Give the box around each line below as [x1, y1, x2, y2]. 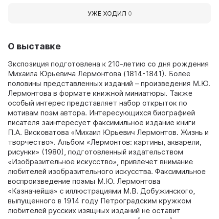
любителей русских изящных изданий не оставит [8, 205, 180, 215]
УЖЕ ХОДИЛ [87, 9, 128, 17]
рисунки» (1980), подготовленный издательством [8, 147, 183, 156]
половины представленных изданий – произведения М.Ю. [8, 78, 210, 88]
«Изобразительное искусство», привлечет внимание [8, 156, 193, 166]
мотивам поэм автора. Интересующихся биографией [8, 108, 195, 117]
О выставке [8, 41, 61, 51]
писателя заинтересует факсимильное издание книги [8, 117, 196, 127]
